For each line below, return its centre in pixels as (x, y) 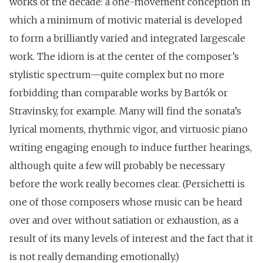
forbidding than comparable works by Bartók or (119, 93)
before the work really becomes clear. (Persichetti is (127, 184)
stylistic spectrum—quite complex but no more (117, 75)
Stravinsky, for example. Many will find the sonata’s (125, 111)
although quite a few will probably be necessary (117, 166)
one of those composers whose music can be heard (126, 202)
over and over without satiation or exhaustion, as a (124, 220)
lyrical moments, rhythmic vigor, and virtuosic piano (129, 129)
